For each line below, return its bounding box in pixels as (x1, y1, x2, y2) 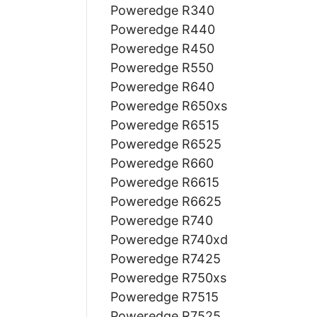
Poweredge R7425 (110, 250, 221, 266)
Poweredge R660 (110, 155, 214, 171)
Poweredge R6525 (110, 136, 221, 151)
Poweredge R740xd (110, 231, 228, 247)
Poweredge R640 (110, 79, 214, 94)
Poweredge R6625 (110, 193, 221, 209)
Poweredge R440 (110, 21, 215, 37)
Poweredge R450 (110, 40, 214, 56)
